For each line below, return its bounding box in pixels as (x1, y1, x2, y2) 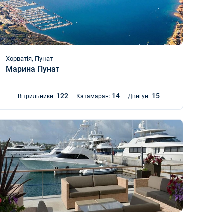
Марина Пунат (6, 64, 60, 74)
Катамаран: (76, 93, 110, 100)
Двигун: (127, 93, 150, 100)
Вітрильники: (17, 93, 55, 100)
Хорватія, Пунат (6, 55, 53, 62)
